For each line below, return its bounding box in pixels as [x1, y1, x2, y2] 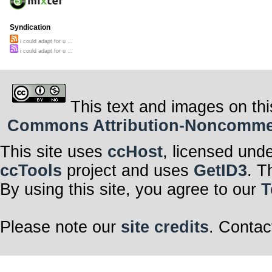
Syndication [10, 23, 50, 32]
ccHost [107, 142, 163, 161]
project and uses [62, 161, 194, 180]
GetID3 [194, 161, 247, 180]
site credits [121, 217, 209, 236]
